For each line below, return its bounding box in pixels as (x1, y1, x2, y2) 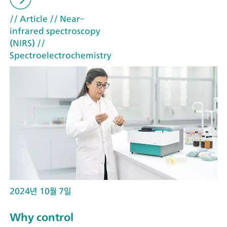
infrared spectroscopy (10, 25, 100, 36)
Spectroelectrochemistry (10, 50, 111, 60)
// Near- (48, 13, 84, 24)
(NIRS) (10, 37, 35, 48)
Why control (10, 211, 73, 224)
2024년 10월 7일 (10, 185, 71, 196)
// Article (10, 13, 48, 24)
